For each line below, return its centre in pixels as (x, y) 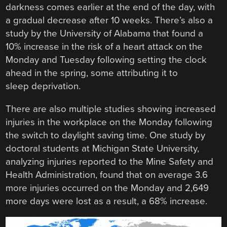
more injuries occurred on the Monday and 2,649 (107, 188)
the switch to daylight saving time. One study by (106, 135)
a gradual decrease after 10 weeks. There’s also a (109, 21)
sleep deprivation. (43, 86)
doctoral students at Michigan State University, (103, 148)
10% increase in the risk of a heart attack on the (104, 47)
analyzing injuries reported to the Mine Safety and (110, 161)
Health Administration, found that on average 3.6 (107, 175)
